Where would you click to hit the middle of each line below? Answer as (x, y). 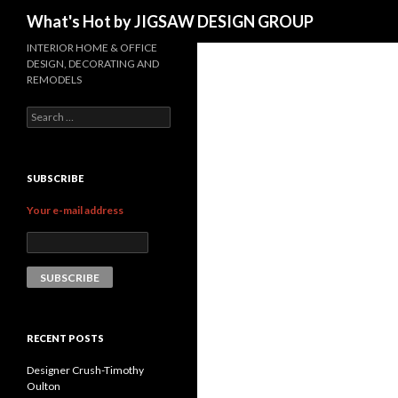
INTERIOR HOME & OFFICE (92, 48)
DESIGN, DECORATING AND (93, 64)
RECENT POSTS (65, 338)
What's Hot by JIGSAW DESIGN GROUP (170, 21)
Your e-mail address (75, 210)
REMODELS (54, 80)
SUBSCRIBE (55, 178)
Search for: (52, 114)
